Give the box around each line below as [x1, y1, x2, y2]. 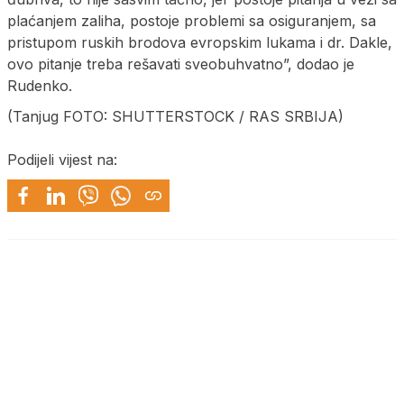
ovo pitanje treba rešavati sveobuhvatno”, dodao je [7, 54, 354, 73]
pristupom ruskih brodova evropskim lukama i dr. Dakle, [7, 32, 392, 51]
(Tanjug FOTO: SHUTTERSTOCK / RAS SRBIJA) [7, 106, 344, 125]
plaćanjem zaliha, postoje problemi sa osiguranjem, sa [7, 11, 376, 30]
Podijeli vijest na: [7, 150, 117, 169]
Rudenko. [7, 76, 72, 95]
